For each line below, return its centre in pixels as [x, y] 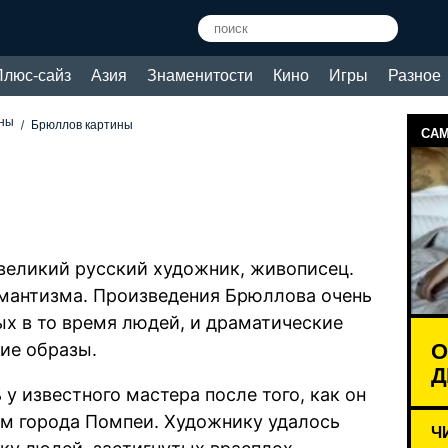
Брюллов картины [82, 125]
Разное [414, 75]
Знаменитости [200, 75]
